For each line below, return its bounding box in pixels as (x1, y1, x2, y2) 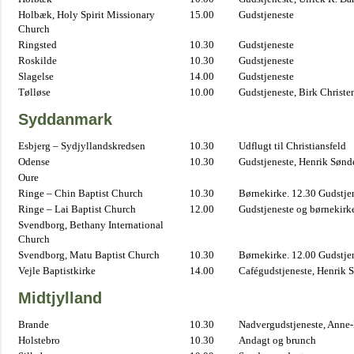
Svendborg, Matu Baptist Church (18, 249, 160, 261)
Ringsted (18, 39, 57, 51)
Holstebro (18, 334, 60, 346)
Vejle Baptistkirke (18, 265, 96, 277)
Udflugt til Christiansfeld (239, 140, 346, 152)
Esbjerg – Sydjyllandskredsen (18, 140, 145, 152)
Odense (18, 156, 50, 168)
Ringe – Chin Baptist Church (18, 187, 143, 199)
